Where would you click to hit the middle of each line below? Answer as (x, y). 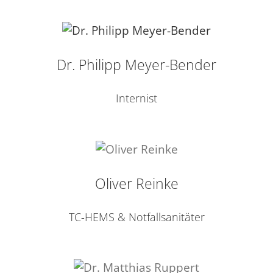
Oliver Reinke (136, 183)
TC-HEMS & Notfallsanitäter (136, 217)
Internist (136, 98)
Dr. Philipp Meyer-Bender (136, 65)
